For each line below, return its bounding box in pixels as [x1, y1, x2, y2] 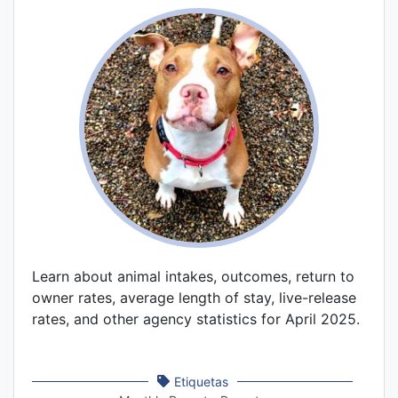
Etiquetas [173, 373, 228, 389]
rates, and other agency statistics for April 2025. [32, 309, 360, 328]
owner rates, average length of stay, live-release [32, 288, 356, 306]
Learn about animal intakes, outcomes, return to [32, 267, 354, 285]
